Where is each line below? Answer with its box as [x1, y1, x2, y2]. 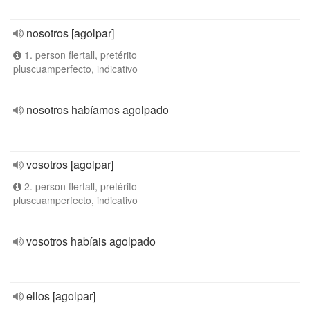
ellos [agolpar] [26, 288, 95, 304]
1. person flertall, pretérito [21, 48, 137, 62]
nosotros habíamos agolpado [26, 102, 169, 118]
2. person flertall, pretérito [21, 179, 137, 193]
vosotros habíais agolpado [26, 233, 156, 249]
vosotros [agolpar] [26, 156, 113, 172]
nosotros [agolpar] [26, 25, 114, 41]
